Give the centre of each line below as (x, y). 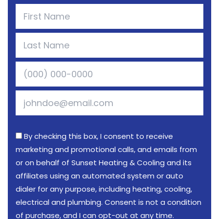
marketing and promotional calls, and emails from (106, 149)
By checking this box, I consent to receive (99, 136)
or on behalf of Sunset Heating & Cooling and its (104, 163)
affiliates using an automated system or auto (99, 176)
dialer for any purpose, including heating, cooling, (104, 189)
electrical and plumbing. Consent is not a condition (109, 202)
